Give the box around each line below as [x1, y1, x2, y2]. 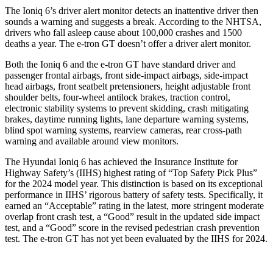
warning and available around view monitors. [5, 135, 179, 146]
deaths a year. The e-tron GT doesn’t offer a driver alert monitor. [5, 38, 251, 49]
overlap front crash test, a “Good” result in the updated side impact [5, 211, 260, 222]
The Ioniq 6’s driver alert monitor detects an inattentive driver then [5, 5, 258, 16]
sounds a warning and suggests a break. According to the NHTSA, [5, 16, 261, 27]
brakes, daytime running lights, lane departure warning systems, [5, 113, 249, 124]
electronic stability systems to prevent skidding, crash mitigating [5, 102, 249, 113]
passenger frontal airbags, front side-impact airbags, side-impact [5, 69, 248, 80]
